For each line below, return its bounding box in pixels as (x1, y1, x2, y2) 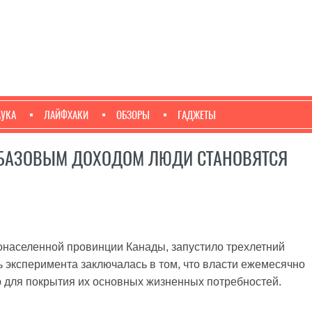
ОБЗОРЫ (116, 108, 150, 122)
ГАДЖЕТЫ (178, 108, 216, 122)
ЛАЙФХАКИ (44, 108, 88, 122)
